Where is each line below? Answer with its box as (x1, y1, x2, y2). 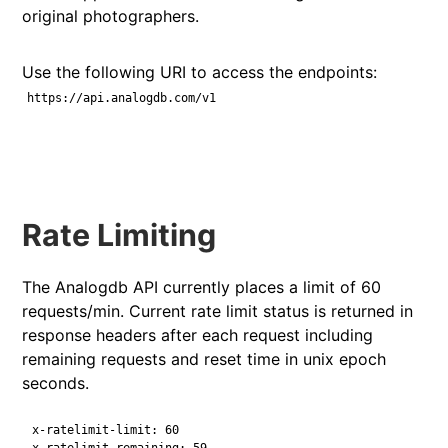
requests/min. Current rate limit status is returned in (22, 300, 414, 321)
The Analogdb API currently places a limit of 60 (22, 276, 382, 297)
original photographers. (22, 5, 200, 26)
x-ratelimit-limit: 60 (32, 422, 180, 437)
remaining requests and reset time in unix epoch (22, 348, 387, 369)
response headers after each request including (22, 324, 374, 345)
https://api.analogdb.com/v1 (27, 90, 217, 105)
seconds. (22, 372, 90, 393)
